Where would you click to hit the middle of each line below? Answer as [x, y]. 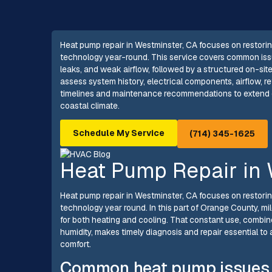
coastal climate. [90, 105]
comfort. [76, 244]
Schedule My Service [118, 133]
